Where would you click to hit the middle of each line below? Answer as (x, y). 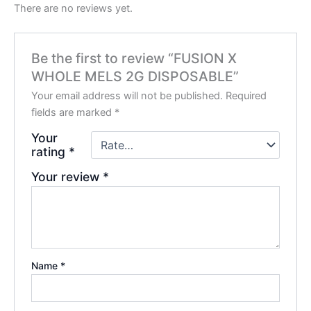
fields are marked (73, 113)
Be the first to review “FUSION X (134, 59)
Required (246, 96)
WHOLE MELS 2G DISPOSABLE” (135, 77)
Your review (67, 177)
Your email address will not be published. (127, 96)
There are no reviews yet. (73, 8)
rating (50, 152)
